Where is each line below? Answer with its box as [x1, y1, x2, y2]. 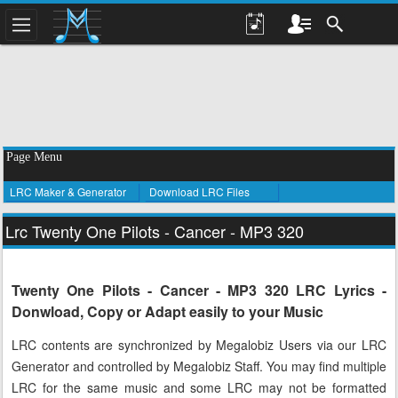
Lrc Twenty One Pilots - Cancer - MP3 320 [5, 219, 304, 243]
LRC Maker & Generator [10, 184, 126, 199]
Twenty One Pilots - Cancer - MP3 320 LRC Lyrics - [12, 280, 386, 300]
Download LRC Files [149, 184, 250, 199]
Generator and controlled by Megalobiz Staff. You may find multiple [12, 357, 386, 376]
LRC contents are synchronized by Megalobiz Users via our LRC [12, 336, 386, 354]
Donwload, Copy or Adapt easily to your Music [12, 301, 323, 322]
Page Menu [6, 150, 62, 163]
